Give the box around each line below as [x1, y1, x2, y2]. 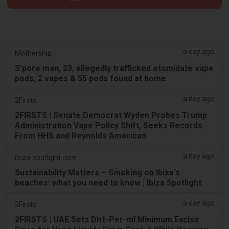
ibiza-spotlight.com [15, 153, 77, 162]
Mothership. [15, 49, 53, 57]
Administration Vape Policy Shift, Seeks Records [15, 120, 202, 130]
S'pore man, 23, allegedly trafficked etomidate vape [15, 63, 214, 73]
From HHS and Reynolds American [15, 130, 146, 141]
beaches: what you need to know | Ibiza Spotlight [15, 177, 201, 188]
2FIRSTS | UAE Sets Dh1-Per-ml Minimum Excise [15, 214, 199, 224]
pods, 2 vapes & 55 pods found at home [15, 73, 166, 83]
